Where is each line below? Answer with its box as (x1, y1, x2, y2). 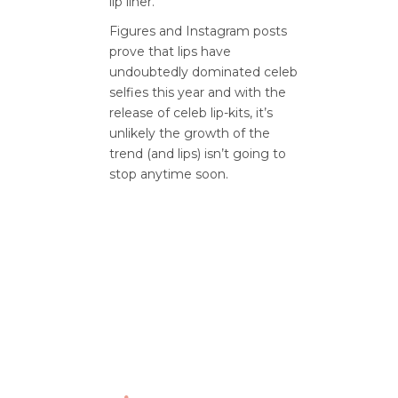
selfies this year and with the (109, 84, 286, 100)
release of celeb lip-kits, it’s (109, 105, 273, 121)
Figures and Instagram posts (109, 23, 287, 39)
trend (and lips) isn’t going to (109, 146, 286, 162)
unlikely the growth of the (109, 125, 270, 141)
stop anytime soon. (109, 166, 228, 182)
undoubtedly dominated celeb (109, 64, 298, 80)
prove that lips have (109, 44, 231, 60)
